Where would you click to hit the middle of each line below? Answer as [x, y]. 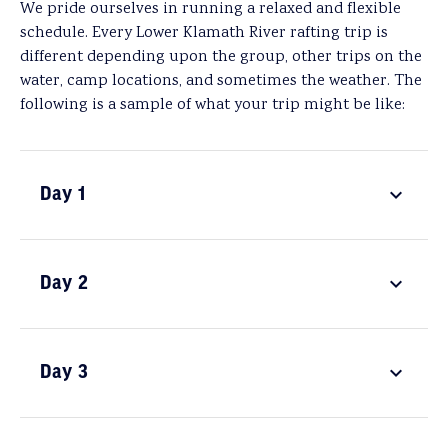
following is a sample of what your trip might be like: [212, 105]
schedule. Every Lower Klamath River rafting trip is [204, 33]
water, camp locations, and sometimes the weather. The [221, 81]
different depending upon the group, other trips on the [221, 57]
